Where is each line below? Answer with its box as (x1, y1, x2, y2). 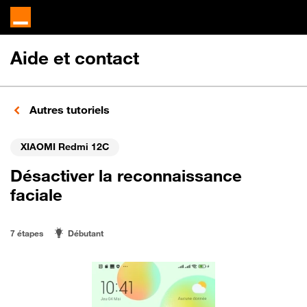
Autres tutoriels (27, 103, 110, 116)
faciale (10, 184, 62, 205)
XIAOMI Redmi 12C (21, 140, 109, 152)
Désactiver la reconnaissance (10, 165, 242, 186)
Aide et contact (10, 47, 139, 69)
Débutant (68, 228, 103, 238)
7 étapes (10, 228, 43, 238)
